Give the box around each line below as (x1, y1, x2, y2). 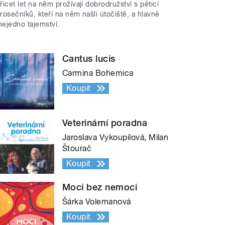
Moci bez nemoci (62, 181, 138, 192)
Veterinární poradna (62, 117, 148, 128)
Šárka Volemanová (62, 196, 131, 206)
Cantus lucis (62, 53, 116, 64)
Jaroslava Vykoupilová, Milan (62, 132, 169, 142)
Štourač (62, 143, 92, 153)
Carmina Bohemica (62, 68, 134, 78)
